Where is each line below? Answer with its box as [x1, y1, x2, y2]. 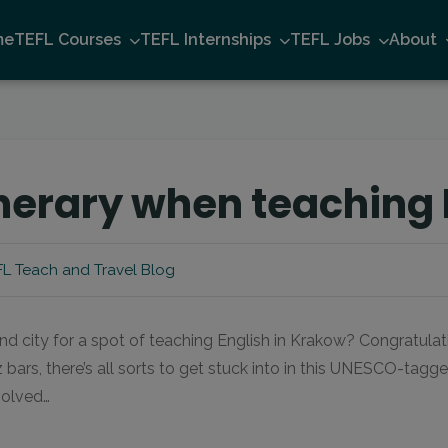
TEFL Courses [13, 30, 121, 49]
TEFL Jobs [289, 30, 370, 49]
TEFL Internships [139, 30, 271, 49]
